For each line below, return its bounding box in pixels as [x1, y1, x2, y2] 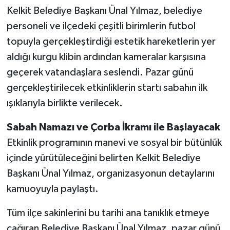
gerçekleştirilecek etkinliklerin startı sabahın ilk [6, 83, 207, 93]
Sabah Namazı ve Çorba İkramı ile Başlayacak [6, 122, 220, 133]
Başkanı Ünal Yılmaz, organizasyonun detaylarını [6, 168, 215, 179]
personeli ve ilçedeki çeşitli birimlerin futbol [6, 21, 196, 32]
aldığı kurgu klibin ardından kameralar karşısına [6, 52, 206, 63]
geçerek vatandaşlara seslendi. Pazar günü [6, 67, 194, 78]
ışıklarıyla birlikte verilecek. [6, 98, 123, 109]
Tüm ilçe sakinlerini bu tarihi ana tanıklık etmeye [6, 208, 209, 219]
